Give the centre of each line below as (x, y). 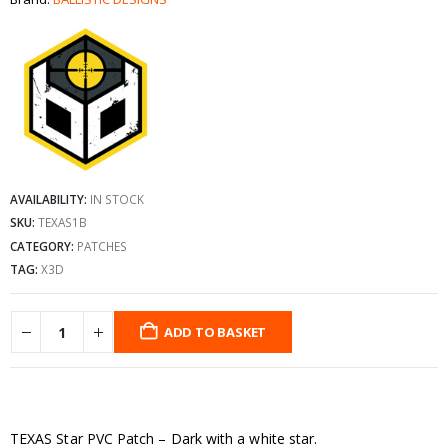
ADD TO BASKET (215, 331)
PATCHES (102, 245)
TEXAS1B (62, 222)
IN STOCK (117, 198)
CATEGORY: (43, 245)
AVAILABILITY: (50, 198)
